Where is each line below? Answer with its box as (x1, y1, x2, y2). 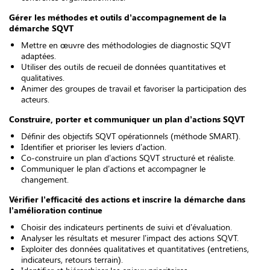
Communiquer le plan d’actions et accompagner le (21, 163, 206, 174)
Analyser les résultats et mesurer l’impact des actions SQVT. (21, 232, 239, 243)
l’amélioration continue (9, 204, 102, 216)
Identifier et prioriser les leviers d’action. (21, 141, 166, 152)
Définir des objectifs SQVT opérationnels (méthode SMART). (21, 130, 240, 142)
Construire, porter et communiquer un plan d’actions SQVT (9, 113, 245, 125)
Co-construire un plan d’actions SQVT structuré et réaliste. (21, 152, 235, 163)
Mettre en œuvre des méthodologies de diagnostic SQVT (21, 39, 231, 51)
